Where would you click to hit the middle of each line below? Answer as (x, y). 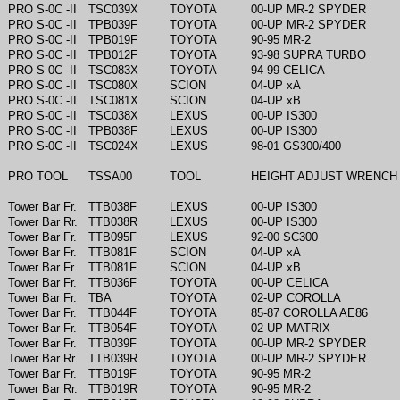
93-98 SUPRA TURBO (308, 55)
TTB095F (112, 237)
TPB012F (113, 55)
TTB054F (112, 328)
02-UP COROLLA (296, 298)
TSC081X (113, 100)
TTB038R (113, 222)
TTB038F (112, 207)
